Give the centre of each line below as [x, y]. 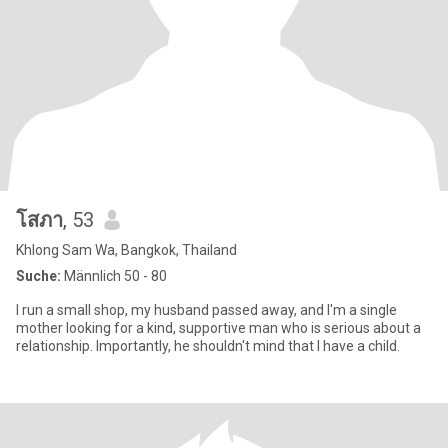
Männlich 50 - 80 [114, 276]
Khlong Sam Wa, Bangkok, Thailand [126, 250]
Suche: [38, 276]
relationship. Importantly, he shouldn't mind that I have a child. [208, 346]
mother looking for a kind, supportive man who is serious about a [218, 328]
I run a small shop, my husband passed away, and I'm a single [206, 310]
